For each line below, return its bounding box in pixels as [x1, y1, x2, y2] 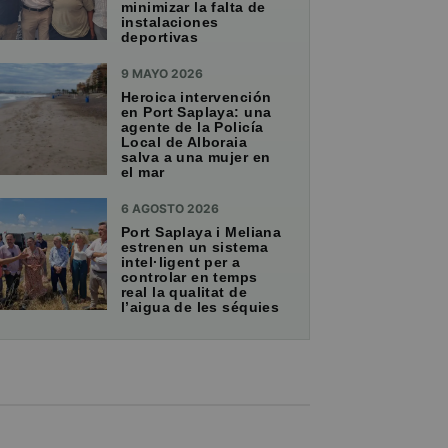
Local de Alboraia [121, 133, 248, 150]
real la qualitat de [121, 283, 247, 300]
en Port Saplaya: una [121, 103, 272, 120]
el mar [121, 163, 165, 180]
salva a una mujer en [121, 148, 271, 165]
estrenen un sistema [121, 238, 268, 255]
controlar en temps [121, 268, 258, 285]
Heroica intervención [121, 88, 272, 105]
